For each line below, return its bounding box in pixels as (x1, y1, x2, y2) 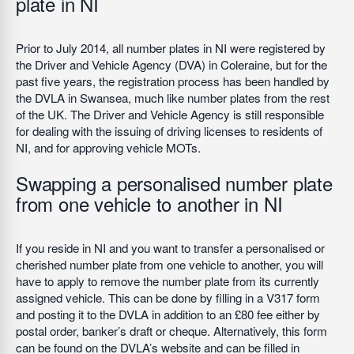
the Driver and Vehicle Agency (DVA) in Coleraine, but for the (16, 56, 327, 73)
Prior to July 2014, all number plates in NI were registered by (16, 40, 326, 56)
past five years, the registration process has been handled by (16, 73, 330, 89)
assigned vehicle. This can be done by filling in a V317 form (16, 289, 320, 306)
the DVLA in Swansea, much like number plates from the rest (16, 89, 330, 106)
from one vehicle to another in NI (16, 190, 283, 217)
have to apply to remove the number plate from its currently (16, 273, 319, 289)
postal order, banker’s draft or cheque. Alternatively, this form (16, 322, 327, 339)
